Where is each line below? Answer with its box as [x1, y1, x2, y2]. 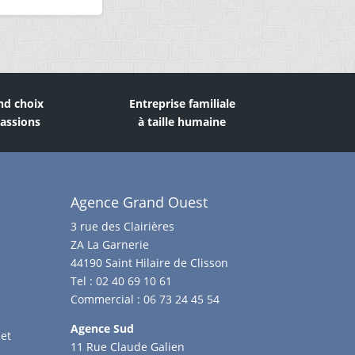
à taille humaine [138, 114, 227, 130]
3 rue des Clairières [71, 218, 175, 234]
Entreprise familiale [128, 96, 235, 112]
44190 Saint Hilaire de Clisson [71, 254, 229, 270]
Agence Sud [71, 320, 135, 336]
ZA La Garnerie [71, 236, 150, 252]
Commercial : [71, 291, 144, 307]
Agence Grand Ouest [71, 192, 208, 212]
